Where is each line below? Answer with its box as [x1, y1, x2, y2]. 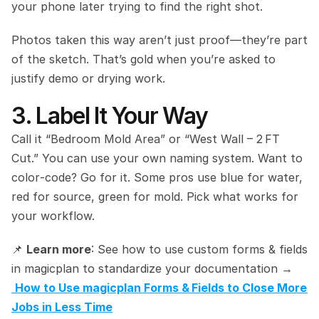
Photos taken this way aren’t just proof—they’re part [11, 33, 308, 47]
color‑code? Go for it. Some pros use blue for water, [11, 170, 303, 184]
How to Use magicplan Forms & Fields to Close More [15, 281, 307, 295]
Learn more [26, 242, 91, 256]
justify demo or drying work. [11, 71, 165, 85]
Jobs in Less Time [11, 300, 113, 314]
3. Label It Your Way [11, 102, 208, 130]
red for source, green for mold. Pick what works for [11, 189, 298, 204]
